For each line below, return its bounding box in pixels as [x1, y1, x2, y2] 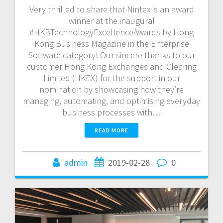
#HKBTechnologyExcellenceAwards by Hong [29, 26, 194, 38]
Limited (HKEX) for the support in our [43, 72, 180, 84]
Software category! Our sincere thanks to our [28, 49, 195, 61]
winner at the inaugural [68, 14, 155, 26]
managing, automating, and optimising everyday [23, 95, 200, 107]
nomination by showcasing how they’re [39, 83, 184, 95]
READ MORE [95, 126, 128, 134]
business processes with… [62, 106, 161, 118]
